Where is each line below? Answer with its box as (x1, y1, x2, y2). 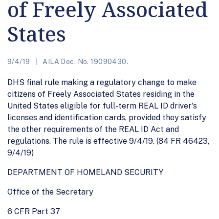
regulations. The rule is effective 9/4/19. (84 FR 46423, (7, 136, 209, 146)
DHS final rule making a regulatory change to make (7, 77, 197, 87)
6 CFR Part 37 (7, 206, 60, 216)
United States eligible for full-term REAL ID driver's (7, 101, 197, 110)
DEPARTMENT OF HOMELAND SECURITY (7, 167, 163, 177)
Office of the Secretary (7, 187, 93, 197)
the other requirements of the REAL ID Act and (7, 124, 179, 134)
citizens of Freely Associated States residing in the (7, 89, 195, 99)
